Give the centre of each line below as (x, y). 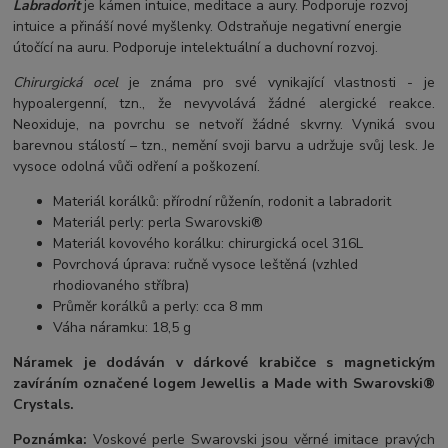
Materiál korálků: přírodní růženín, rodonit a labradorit (222, 202)
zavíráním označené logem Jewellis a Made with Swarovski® (224, 384)
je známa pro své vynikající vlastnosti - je (276, 83)
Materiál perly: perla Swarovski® (158, 223)
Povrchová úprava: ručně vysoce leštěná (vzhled (206, 265)
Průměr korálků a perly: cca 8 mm (158, 307)
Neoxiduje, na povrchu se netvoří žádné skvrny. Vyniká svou (224, 125)
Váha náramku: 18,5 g (122, 328)
